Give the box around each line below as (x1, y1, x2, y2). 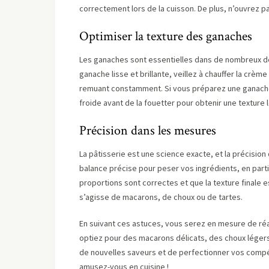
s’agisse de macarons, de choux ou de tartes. (79, 192, 243, 202)
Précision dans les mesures (79, 122, 216, 139)
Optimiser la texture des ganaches (79, 28, 252, 45)
